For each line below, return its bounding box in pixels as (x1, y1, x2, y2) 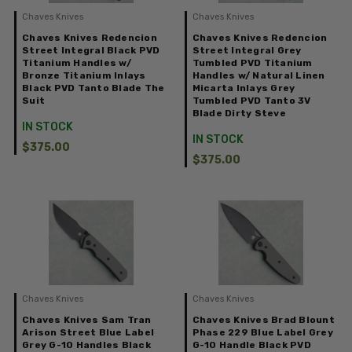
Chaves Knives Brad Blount (192, 314, 335, 326)
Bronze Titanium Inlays (22, 70, 146, 82)
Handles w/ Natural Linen (192, 70, 325, 82)
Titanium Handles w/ (22, 57, 131, 69)
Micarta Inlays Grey (192, 82, 295, 94)
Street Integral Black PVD (22, 45, 160, 57)
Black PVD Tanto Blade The (22, 82, 165, 94)
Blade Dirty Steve (192, 108, 286, 119)
